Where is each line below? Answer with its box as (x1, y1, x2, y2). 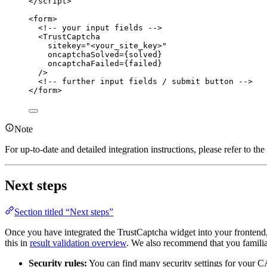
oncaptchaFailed (48, 59, 119, 69)
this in (5, 238, 30, 248)
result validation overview (30, 238, 126, 248)
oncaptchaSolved (48, 50, 119, 60)
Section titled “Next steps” (14, 207, 113, 217)
